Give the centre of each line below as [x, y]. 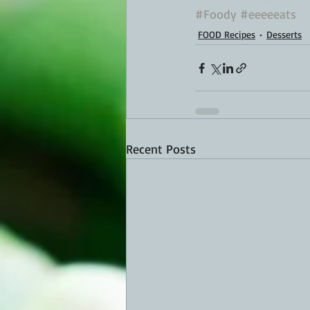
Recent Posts [161, 149]
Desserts [284, 34]
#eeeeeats [268, 14]
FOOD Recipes [227, 34]
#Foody [216, 14]
